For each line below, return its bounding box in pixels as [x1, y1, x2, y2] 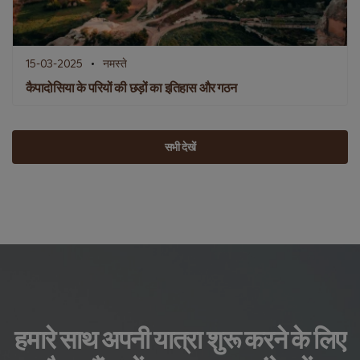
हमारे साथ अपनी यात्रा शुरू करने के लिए [14, 324, 346, 355]
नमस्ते [103, 56, 127, 71]
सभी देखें [164, 140, 196, 154]
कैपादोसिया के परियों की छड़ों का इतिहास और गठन [26, 80, 236, 96]
